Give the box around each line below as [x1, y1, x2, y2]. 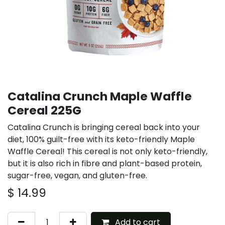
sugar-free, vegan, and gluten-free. [8, 170, 147, 182]
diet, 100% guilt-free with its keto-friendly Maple [8, 134, 195, 146]
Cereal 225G [8, 102, 81, 119]
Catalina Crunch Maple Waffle [8, 88, 192, 105]
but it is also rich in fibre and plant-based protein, [8, 158, 202, 170]
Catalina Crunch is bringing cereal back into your [8, 122, 200, 134]
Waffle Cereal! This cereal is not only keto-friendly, [8, 146, 207, 158]
